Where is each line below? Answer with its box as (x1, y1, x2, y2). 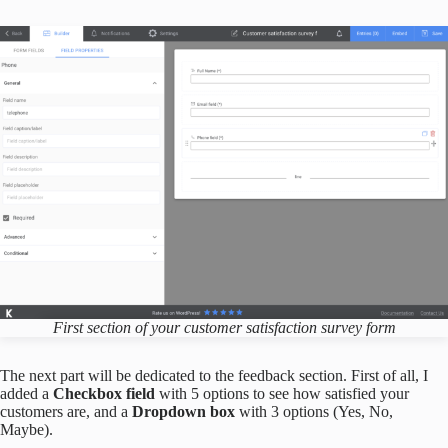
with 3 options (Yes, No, (239, 402, 393, 420)
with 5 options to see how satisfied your (159, 384, 409, 402)
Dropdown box (132, 402, 239, 420)
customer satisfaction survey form (183, 318, 396, 336)
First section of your (52, 318, 184, 336)
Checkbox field (53, 384, 159, 402)
